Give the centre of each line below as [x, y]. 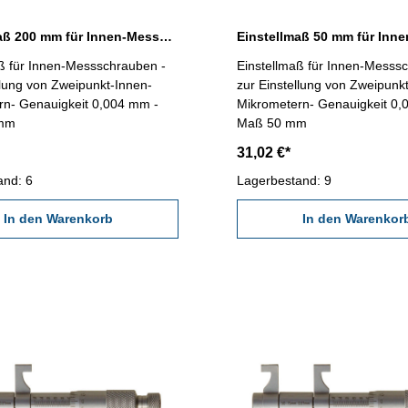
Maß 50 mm [271, 123]
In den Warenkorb [58, 219]
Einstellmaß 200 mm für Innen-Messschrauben [166, 37]
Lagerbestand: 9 [284, 181]
